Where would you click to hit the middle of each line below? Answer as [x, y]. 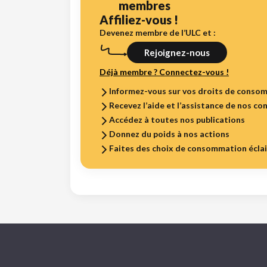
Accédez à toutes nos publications [177, 119]
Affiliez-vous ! [139, 19]
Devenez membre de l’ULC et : [158, 32]
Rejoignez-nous [177, 52]
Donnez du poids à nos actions [169, 133]
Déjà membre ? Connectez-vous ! [164, 72]
